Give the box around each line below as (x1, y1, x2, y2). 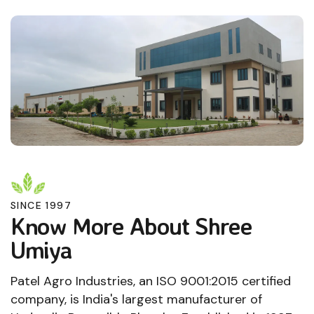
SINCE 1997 (11, 198, 71, 212)
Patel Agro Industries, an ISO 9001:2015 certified (11, 272, 291, 289)
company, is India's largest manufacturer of (11, 290, 262, 308)
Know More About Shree (11, 210, 252, 240)
